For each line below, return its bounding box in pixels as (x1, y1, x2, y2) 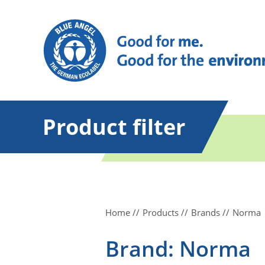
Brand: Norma (105, 234, 251, 263)
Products (143, 206, 179, 218)
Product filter (43, 112, 185, 141)
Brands (191, 206, 220, 218)
